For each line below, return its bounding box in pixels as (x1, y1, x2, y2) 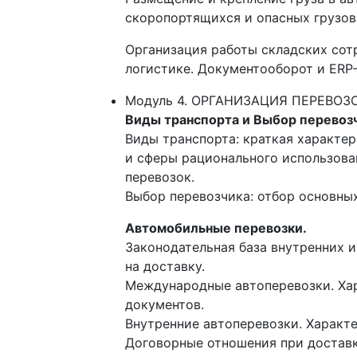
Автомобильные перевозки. (125, 220, 307, 237)
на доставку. (125, 258, 205, 275)
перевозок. (125, 169, 194, 186)
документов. (125, 296, 204, 313)
